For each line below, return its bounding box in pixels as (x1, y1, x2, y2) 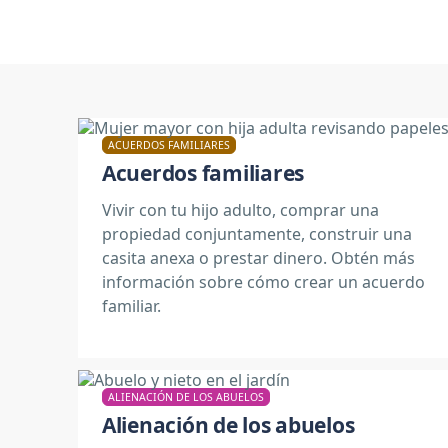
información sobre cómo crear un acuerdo (102, 270, 425, 293)
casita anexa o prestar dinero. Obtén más (102, 246, 415, 269)
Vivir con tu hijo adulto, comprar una (102, 198, 379, 221)
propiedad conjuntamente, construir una (102, 222, 412, 245)
